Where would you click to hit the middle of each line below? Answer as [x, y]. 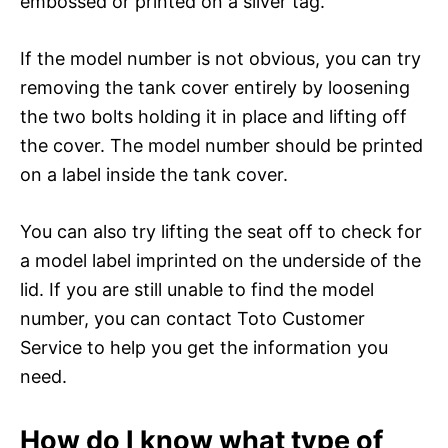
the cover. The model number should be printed [221, 145]
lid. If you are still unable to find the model [197, 289]
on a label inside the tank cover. [154, 174]
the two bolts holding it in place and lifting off [213, 116]
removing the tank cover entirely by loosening [215, 87]
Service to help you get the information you [204, 347]
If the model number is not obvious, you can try [220, 58]
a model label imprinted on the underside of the [220, 260]
